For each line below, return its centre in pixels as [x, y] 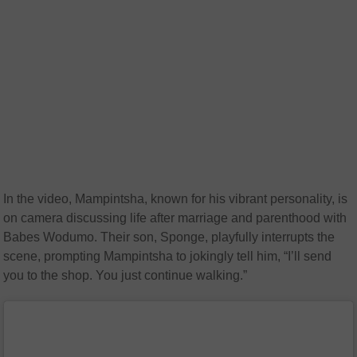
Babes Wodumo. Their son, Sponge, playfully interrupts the [169, 237]
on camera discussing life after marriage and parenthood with [175, 218]
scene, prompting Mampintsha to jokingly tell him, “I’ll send [168, 257]
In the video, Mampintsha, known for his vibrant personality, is [176, 199]
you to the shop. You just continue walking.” [126, 276]
